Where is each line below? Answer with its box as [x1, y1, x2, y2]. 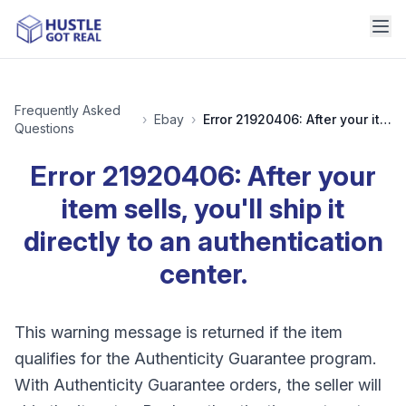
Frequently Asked [14, 102, 121, 118]
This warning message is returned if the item [14, 323, 343, 342]
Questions [14, 121, 74, 136]
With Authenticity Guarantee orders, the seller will [14, 375, 382, 394]
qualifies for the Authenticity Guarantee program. [14, 349, 376, 368]
